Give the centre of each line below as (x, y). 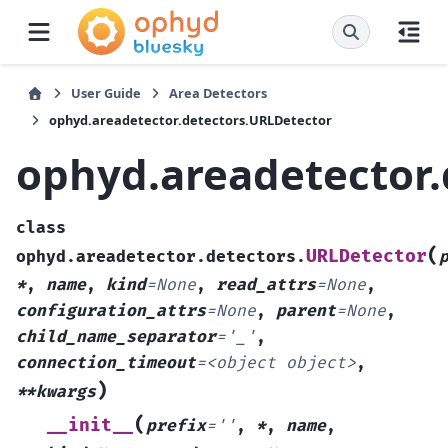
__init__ (90, 425)
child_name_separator (116, 336)
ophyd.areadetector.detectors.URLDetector (190, 120)
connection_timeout (106, 362)
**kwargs (56, 391)
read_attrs (266, 284)
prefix (176, 425)
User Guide (106, 93)
